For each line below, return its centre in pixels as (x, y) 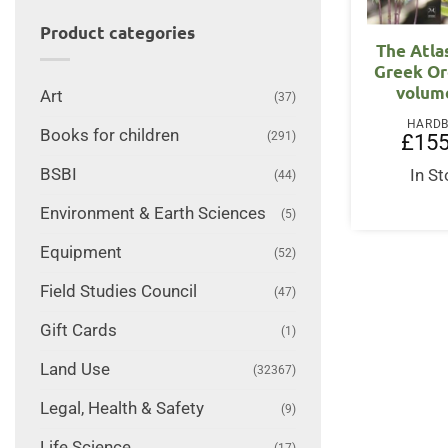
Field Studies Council (118, 291)
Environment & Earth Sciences (152, 213)
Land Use (74, 369)
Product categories (117, 33)
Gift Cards (78, 330)
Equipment (80, 252)
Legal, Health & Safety (121, 408)
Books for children (109, 135)
